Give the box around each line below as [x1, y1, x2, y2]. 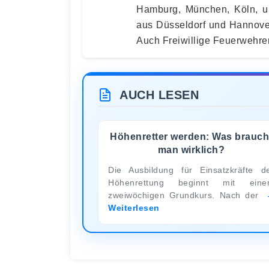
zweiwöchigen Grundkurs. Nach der [108, 190, 264, 200]
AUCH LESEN [119, 88, 199, 101]
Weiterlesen [108, 202, 160, 213]
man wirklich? [157, 144, 225, 155]
